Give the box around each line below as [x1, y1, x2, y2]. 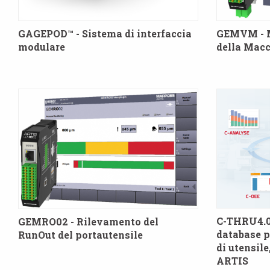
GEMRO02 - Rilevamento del [18, 215, 159, 228]
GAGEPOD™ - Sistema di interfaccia [18, 27, 192, 40]
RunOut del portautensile [18, 228, 143, 241]
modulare [18, 40, 65, 54]
